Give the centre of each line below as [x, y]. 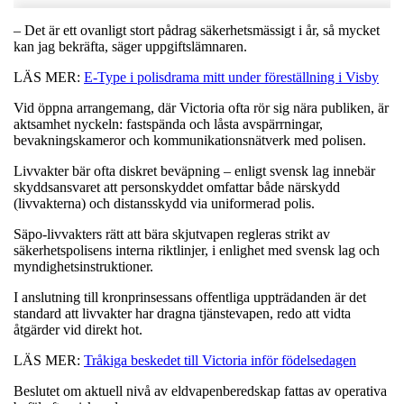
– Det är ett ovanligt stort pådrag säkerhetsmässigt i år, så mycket [197, 30]
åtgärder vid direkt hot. [78, 329]
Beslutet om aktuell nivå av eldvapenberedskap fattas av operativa [200, 390]
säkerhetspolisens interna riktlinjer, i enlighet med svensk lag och [197, 250]
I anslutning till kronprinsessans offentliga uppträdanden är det [190, 297]
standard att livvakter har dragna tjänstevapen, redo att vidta [182, 313]
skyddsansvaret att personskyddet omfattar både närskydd [177, 187]
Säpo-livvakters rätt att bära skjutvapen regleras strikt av [172, 234]
